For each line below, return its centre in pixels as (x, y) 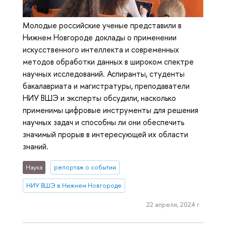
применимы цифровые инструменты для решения (110, 110)
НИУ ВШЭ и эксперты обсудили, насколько (99, 98)
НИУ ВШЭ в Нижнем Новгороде (74, 186)
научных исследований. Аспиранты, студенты (104, 74)
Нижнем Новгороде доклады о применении (100, 38)
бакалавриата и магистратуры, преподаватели (106, 86)
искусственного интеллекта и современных (101, 50)
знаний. (36, 147)
